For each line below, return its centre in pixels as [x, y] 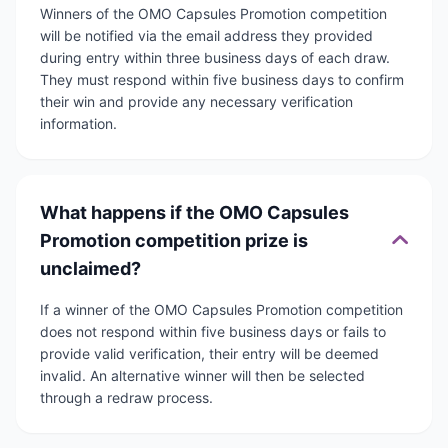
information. [78, 124]
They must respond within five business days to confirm [222, 80]
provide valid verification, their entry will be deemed [209, 354]
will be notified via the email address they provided [206, 36]
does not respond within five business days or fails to [213, 332]
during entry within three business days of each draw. [215, 58]
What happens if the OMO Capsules [194, 213]
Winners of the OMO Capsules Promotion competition [213, 14]
